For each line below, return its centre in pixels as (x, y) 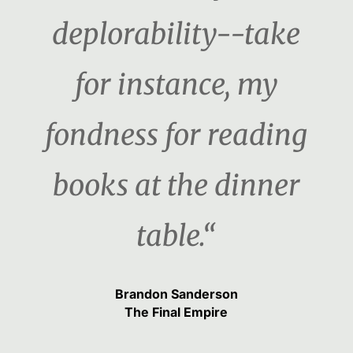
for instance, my (176, 85)
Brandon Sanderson (176, 294)
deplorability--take (176, 35)
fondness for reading (176, 136)
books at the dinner (176, 186)
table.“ (176, 236)
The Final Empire (176, 312)
